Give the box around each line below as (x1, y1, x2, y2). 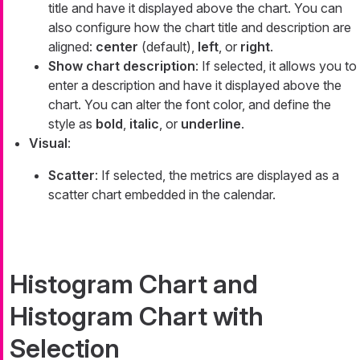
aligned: (48, 38, 96, 55)
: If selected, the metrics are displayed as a (95, 166, 339, 183)
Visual (29, 134, 67, 151)
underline (181, 115, 241, 132)
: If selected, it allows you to (195, 57, 357, 74)
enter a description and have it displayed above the (48, 76, 342, 93)
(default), (138, 38, 198, 55)
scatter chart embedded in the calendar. (48, 186, 276, 202)
